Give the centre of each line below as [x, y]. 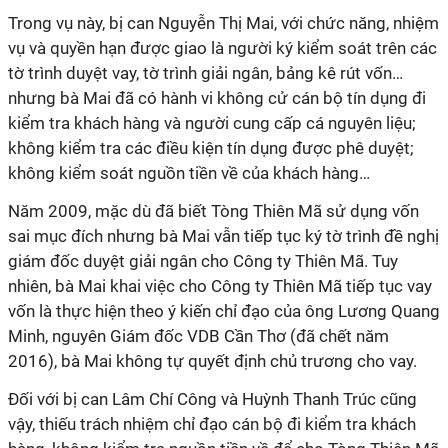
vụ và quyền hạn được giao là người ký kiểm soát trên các [222, 48]
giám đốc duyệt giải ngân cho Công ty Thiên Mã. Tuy [203, 261]
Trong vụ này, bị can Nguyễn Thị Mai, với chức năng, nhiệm [223, 23]
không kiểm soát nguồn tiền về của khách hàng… [189, 173]
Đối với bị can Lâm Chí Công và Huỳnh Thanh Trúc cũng [212, 399]
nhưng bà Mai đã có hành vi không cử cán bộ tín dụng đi [217, 98]
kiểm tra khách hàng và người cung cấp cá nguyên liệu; [212, 123]
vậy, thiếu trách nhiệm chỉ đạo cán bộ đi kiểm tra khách [212, 424]
